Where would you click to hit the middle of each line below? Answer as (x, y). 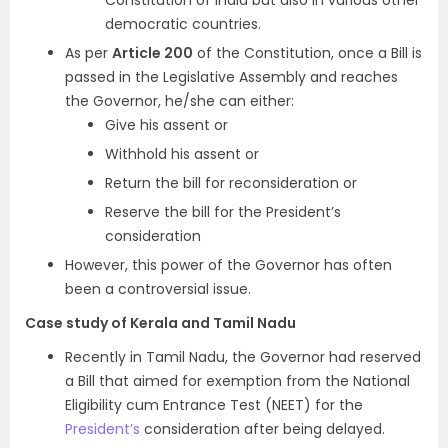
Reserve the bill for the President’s (223, 212)
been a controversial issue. (158, 289)
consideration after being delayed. (264, 429)
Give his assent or (166, 125)
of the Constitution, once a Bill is (307, 53)
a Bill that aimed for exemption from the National (237, 381)
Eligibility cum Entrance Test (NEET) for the (214, 405)
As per (88, 53)
